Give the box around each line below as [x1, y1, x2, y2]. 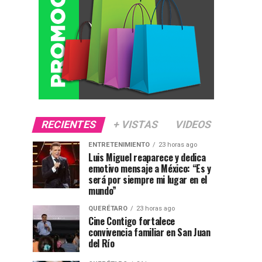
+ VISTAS [112, 119, 160, 130]
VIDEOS [174, 119, 213, 130]
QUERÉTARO [88, 205, 127, 212]
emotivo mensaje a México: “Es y [88, 161, 212, 175]
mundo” [88, 184, 117, 198]
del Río [88, 236, 115, 250]
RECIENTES [40, 119, 98, 130]
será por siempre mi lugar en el [88, 173, 208, 187]
